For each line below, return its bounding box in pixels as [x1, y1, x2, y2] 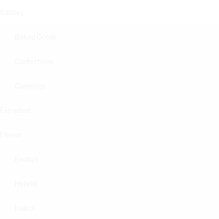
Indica [15, 203, 34, 213]
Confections [15, 57, 53, 66]
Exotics [15, 154, 39, 164]
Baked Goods [15, 32, 57, 42]
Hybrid [15, 179, 37, 188]
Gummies [15, 81, 45, 90]
